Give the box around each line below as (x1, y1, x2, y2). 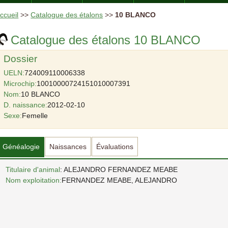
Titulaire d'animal (6, 165, 61, 174)
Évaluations (96, 142, 134, 151)
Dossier (4, 53, 38, 64)
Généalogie (3, 142, 40, 151)
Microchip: (4, 79, 37, 88)
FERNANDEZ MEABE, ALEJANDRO (62, 176, 178, 184)
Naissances (49, 142, 87, 151)
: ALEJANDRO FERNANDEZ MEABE (60, 165, 178, 174)
